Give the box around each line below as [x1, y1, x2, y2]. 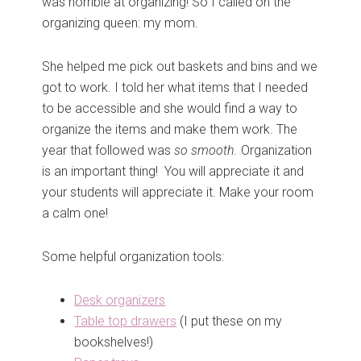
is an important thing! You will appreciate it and [42, 164, 305, 180]
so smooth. [174, 143, 239, 159]
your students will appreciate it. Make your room [42, 185, 314, 201]
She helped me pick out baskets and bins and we [42, 59, 318, 75]
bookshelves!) [74, 334, 154, 351]
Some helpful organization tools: [42, 249, 225, 265]
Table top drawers [74, 313, 177, 330]
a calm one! [42, 205, 109, 222]
